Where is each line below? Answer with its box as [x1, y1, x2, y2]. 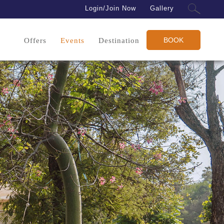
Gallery [149, 4, 174, 12]
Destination [98, 36, 140, 44]
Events [60, 36, 85, 44]
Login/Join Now [84, 4, 136, 12]
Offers [23, 36, 46, 44]
